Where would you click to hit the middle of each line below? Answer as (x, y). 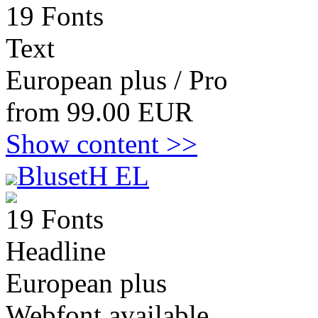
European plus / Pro (117, 80)
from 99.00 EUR (99, 112)
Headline (56, 251)
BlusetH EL (83, 176)
